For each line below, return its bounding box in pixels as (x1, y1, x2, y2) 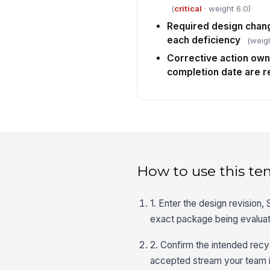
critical (174, 4, 202, 14)
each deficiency (166, 34, 240, 46)
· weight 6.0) (201, 4, 251, 14)
